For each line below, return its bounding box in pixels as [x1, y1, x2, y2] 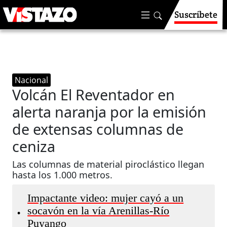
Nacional [15, 74, 49, 86]
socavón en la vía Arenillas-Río [27, 205, 170, 217]
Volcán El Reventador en [12, 85, 175, 104]
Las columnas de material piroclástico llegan [12, 158, 205, 170]
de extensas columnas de [12, 119, 184, 139]
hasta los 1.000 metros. [12, 169, 113, 181]
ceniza [12, 136, 56, 156]
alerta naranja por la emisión [12, 102, 207, 122]
